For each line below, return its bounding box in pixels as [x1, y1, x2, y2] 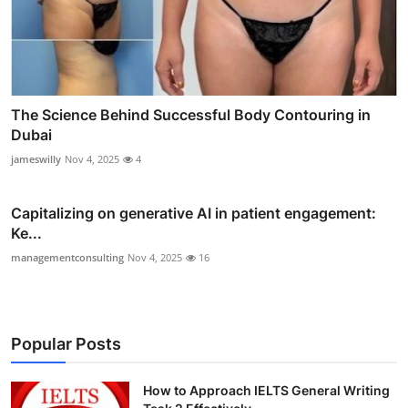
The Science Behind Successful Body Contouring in [11, 106, 371, 125]
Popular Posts [11, 334, 121, 354]
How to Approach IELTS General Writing [143, 382, 390, 399]
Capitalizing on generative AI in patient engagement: [11, 204, 376, 223]
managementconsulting [11, 250, 124, 265]
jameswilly [11, 152, 61, 167]
